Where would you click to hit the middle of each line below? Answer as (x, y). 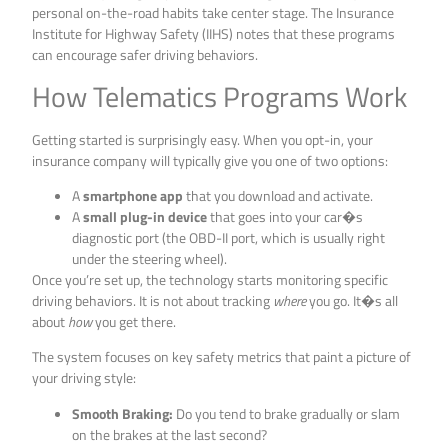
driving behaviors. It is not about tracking (153, 300)
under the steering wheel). (150, 258)
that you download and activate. (278, 195)
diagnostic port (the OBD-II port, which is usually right (229, 237)
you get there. (134, 321)
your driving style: (84, 378)
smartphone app (133, 195)
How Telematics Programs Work (220, 96)
